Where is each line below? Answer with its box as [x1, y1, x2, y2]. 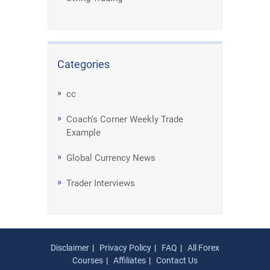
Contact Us [156, 256, 198, 265]
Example [66, 127, 101, 138]
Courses [72, 256, 103, 265]
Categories [57, 58, 110, 71]
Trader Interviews [66, 178, 135, 189]
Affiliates [113, 256, 146, 265]
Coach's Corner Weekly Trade [66, 114, 183, 125]
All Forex [187, 243, 219, 253]
